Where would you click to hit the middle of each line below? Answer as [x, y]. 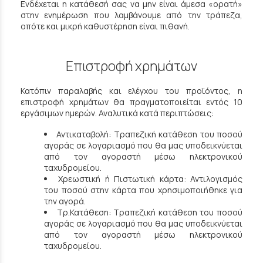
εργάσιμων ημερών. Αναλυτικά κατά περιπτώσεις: [117, 113]
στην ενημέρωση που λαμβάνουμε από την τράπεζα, [131, 15]
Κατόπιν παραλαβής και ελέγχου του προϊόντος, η [131, 90]
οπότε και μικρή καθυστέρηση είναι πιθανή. [105, 26]
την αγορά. [65, 201]
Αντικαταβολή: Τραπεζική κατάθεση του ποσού [150, 134]
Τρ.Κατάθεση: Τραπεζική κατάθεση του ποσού [150, 212]
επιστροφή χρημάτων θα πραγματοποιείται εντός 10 [131, 102]
